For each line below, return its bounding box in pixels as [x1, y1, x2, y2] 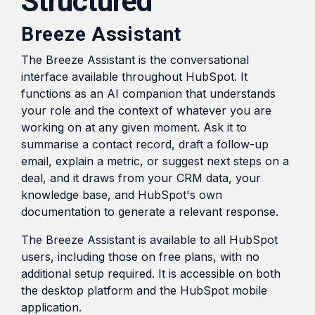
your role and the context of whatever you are [21, 103, 271, 118]
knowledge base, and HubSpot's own [21, 188, 222, 202]
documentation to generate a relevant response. [21, 205, 278, 219]
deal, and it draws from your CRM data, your [21, 171, 261, 186]
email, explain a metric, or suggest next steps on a [21, 154, 289, 169]
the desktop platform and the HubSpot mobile [21, 283, 267, 298]
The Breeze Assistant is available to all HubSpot [21, 233, 278, 247]
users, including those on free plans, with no [21, 250, 259, 264]
